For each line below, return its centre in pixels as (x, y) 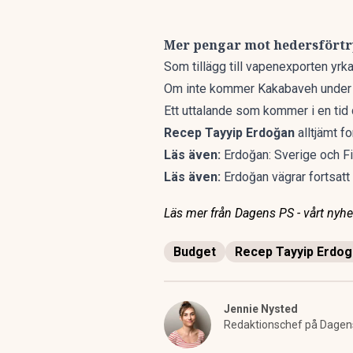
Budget (195, 252)
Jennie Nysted (261, 309)
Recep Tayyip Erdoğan (229, 133)
